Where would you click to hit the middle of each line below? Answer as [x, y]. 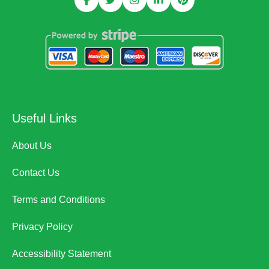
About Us [32, 146]
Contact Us [36, 173]
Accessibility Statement [62, 254]
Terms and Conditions [59, 200]
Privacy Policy [42, 227]
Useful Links [44, 119]
